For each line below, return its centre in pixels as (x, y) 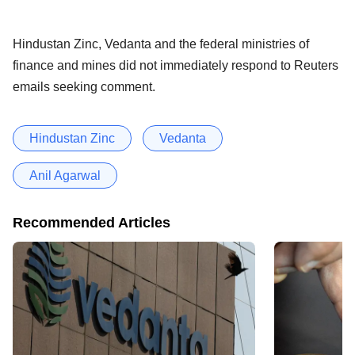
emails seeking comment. (84, 87)
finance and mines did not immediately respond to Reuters (176, 66)
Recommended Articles (92, 223)
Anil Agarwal (65, 176)
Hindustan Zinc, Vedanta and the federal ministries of (161, 44)
